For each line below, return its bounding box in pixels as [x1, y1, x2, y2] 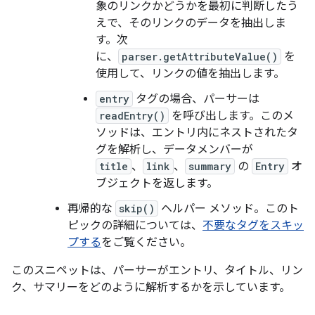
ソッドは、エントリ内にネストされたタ [96, 126, 298, 140]
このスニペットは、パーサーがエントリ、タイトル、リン [11, 264, 303, 278]
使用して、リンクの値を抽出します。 [96, 67, 285, 81]
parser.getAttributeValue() [122, 50, 278, 63]
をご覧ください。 [101, 236, 191, 250]
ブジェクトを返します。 [96, 176, 218, 191]
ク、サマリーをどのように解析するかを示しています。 [11, 281, 290, 295]
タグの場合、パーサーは [133, 92, 259, 106]
